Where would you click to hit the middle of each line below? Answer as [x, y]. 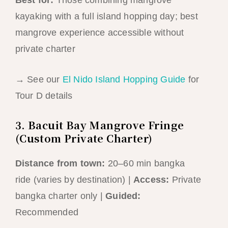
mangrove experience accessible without [99, 32]
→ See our [39, 80]
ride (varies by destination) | [74, 180]
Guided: [123, 196]
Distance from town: [60, 164]
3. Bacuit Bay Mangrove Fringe [99, 125]
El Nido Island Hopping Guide [124, 80]
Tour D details [44, 96]
